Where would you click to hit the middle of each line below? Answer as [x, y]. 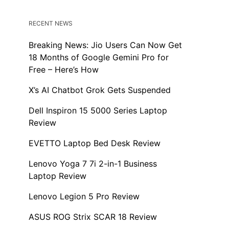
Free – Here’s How [64, 70]
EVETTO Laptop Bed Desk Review [95, 143]
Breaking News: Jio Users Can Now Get [105, 45]
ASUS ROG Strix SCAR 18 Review [93, 217]
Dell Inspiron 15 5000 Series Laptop [98, 111]
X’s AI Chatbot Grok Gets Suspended [100, 90]
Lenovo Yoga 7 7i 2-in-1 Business [93, 164]
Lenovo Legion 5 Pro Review [84, 197]
